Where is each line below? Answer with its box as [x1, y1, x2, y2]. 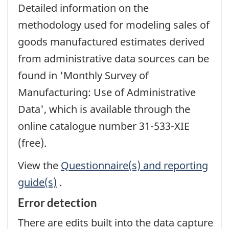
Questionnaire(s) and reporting [61, 158, 208, 173]
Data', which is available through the [18, 102, 190, 116]
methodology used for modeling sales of [18, 17, 210, 32]
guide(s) [18, 175, 57, 190]
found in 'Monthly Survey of [18, 68, 149, 82]
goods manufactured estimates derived [18, 34, 204, 49]
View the [18, 158, 61, 173]
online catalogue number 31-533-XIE [18, 119, 190, 133]
